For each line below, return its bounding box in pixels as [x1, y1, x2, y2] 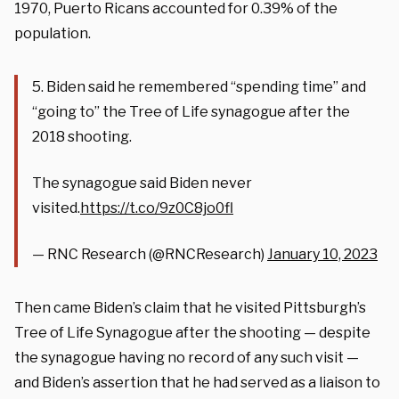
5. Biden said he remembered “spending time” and [32, 77, 366, 95]
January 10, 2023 [267, 245, 378, 263]
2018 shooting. [32, 127, 132, 145]
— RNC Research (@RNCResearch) [32, 245, 267, 263]
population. [14, 24, 91, 42]
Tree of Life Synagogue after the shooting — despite [14, 323, 370, 341]
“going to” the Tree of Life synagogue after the [32, 102, 350, 120]
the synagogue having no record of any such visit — [14, 348, 359, 366]
